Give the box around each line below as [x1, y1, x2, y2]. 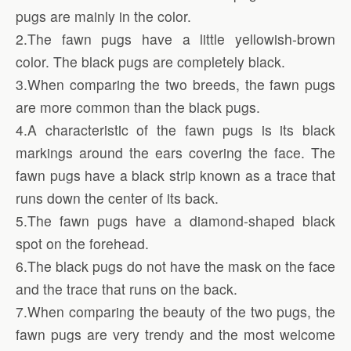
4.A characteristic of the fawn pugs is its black [16, 119, 335, 139]
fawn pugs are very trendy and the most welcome [16, 324, 335, 344]
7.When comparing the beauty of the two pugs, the [16, 301, 335, 321]
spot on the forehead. [16, 233, 149, 253]
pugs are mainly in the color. [16, 5, 191, 26]
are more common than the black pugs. [16, 96, 260, 117]
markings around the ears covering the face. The [16, 142, 335, 162]
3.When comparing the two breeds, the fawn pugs [16, 74, 335, 94]
